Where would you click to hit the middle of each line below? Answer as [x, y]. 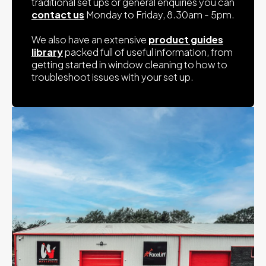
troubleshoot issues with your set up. [113, 77]
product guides [186, 40]
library [47, 52]
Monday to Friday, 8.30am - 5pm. [159, 15]
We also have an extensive [90, 40]
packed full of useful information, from [148, 52]
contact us [58, 15]
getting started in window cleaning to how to [129, 65]
